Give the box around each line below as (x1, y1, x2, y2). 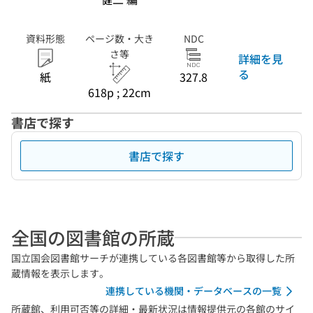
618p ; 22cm (88, 84, 151, 101)
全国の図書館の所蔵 (11, 224, 175, 250)
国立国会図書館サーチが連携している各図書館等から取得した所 (11, 251, 295, 265)
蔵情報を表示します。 (11, 266, 109, 280)
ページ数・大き (85, 31, 154, 45)
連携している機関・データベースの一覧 (105, 284, 282, 298)
